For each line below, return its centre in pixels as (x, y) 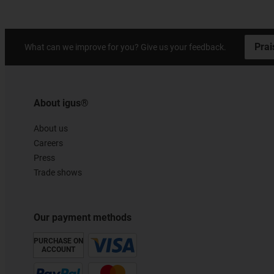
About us (51, 129)
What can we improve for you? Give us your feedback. (125, 47)
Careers (48, 143)
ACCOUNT (58, 250)
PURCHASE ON (58, 241)
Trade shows (58, 173)
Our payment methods (83, 218)
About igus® (61, 103)
